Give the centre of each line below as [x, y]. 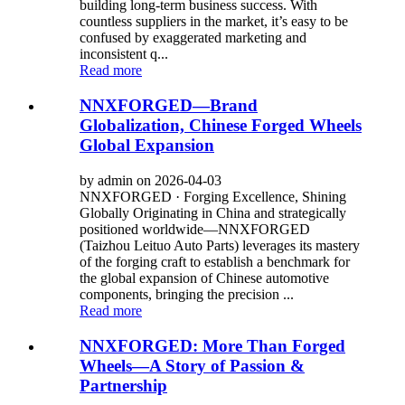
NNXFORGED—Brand [169, 106]
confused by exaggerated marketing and [193, 38]
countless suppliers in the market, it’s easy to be [214, 22]
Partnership [123, 385]
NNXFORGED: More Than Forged [212, 345]
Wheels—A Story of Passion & [192, 365]
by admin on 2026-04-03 [151, 180]
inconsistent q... [124, 54]
